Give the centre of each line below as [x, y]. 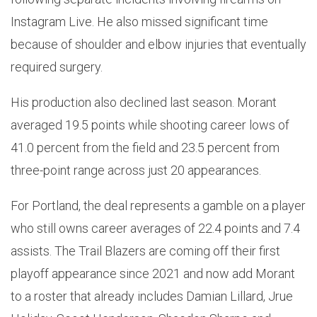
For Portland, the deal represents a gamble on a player [158, 206]
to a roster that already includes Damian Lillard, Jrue [152, 296]
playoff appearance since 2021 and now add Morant [153, 274]
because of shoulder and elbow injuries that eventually [158, 45]
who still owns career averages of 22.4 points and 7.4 [155, 229]
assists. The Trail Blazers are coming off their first [145, 251]
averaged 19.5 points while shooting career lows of [150, 125]
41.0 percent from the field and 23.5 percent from [145, 148]
